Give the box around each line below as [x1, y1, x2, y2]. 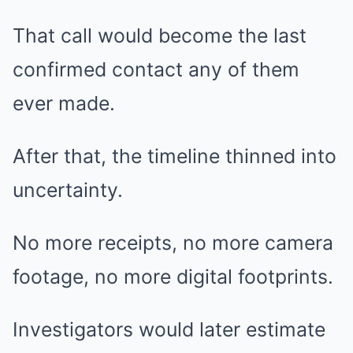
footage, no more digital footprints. [13, 265, 333, 289]
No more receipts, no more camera [13, 231, 333, 255]
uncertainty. [13, 178, 123, 203]
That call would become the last [13, 24, 307, 48]
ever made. [13, 91, 115, 116]
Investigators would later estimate [13, 318, 325, 342]
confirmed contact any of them [13, 58, 299, 82]
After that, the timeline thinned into [13, 144, 336, 169]
